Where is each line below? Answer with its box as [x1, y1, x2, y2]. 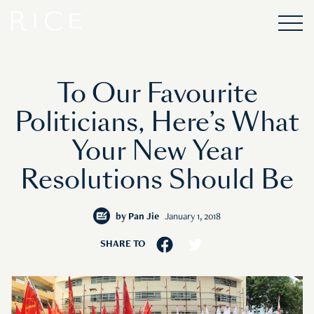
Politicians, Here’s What [15, 105, 299, 140]
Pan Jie [128, 212, 159, 222]
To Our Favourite [56, 76, 258, 111]
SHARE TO [100, 240, 145, 250]
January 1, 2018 [165, 212, 221, 222]
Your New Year [71, 134, 243, 169]
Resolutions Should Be [20, 163, 294, 198]
